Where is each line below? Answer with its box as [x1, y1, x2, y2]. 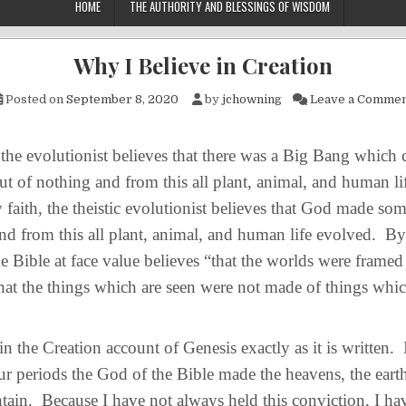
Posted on [3, 92, 66, 106]
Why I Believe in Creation [73, 51, 333, 80]
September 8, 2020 [66, 92, 179, 106]
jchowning [222, 92, 282, 106]
